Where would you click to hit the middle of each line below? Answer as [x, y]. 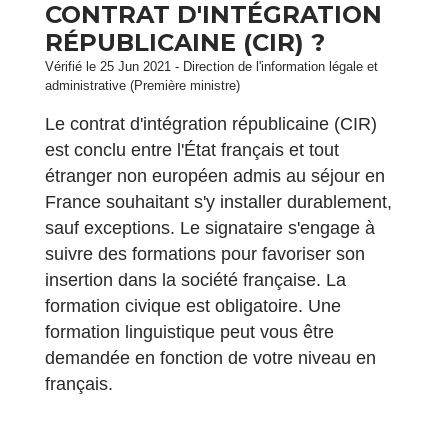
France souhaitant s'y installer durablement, [218, 202]
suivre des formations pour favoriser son [205, 254]
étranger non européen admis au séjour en [215, 176]
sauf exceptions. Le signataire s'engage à [210, 228]
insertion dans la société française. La [195, 280]
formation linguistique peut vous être [189, 332]
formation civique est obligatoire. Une [193, 306]
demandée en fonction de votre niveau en [210, 358]
